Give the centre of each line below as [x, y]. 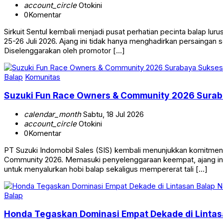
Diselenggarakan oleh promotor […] [64, 50]
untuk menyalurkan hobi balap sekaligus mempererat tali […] [106, 169]
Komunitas [43, 77]
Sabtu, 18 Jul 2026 [112, 114]
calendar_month [53, 114]
